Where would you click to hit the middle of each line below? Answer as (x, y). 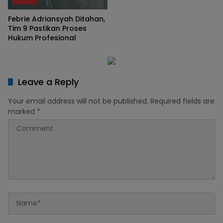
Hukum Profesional (42, 38)
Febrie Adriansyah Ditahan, (56, 19)
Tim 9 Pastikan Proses (47, 28)
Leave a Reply (48, 82)
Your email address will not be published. (78, 101)
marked (22, 111)
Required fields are (182, 101)
